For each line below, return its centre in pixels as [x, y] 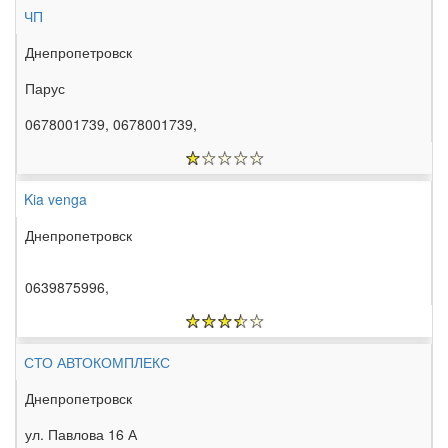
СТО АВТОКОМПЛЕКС [97, 362]
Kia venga [55, 199]
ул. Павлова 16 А [81, 434]
